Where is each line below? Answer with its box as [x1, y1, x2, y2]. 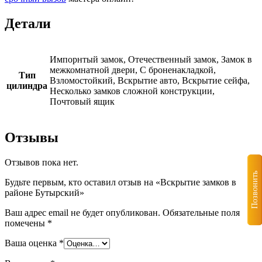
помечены [5, 218, 47, 228]
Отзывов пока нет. [5, 157, 78, 167]
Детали [5, 16, 51, 32]
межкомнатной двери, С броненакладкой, [50, 65, 216, 75]
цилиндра [6, 81, 47, 91]
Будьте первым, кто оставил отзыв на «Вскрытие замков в [5, 177, 236, 187]
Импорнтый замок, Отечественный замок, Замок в [50, 54, 252, 65]
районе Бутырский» [5, 187, 84, 198]
